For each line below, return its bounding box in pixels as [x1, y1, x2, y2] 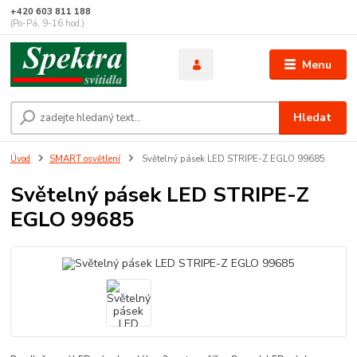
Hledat [293, 109, 332, 125]
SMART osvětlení [49, 153, 120, 166]
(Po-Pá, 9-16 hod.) [10, 18, 85, 30]
